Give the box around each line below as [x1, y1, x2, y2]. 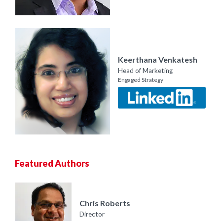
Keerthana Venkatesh [118, 54, 197, 64]
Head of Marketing [118, 66, 173, 74]
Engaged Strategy [118, 75, 163, 83]
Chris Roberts [79, 198, 130, 208]
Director [79, 210, 105, 218]
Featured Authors [15, 157, 89, 169]
